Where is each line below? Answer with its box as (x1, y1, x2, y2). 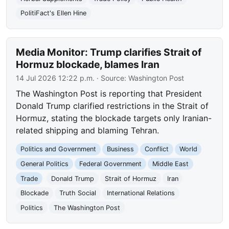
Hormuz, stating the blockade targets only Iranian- (16, 113, 212, 124)
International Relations (106, 189, 175, 197)
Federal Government (79, 159, 142, 168)
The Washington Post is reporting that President (16, 88, 202, 99)
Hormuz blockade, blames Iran (16, 58, 160, 71)
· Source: (95, 74, 129, 83)
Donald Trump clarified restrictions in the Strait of (16, 101, 209, 111)
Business (106, 145, 134, 153)
